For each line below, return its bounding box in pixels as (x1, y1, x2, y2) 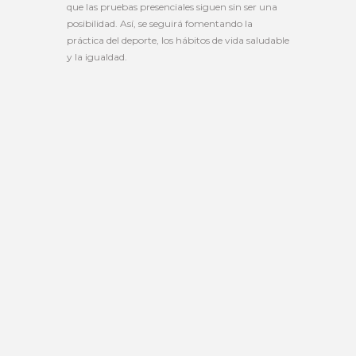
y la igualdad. (67, 50, 127, 63)
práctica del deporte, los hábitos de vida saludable (67, 33, 289, 46)
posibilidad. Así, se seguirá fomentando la (67, 17, 253, 29)
